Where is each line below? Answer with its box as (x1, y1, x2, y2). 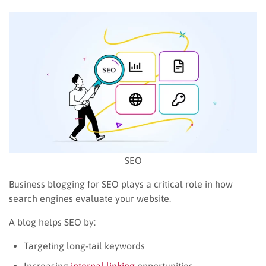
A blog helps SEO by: (9, 216, 96, 227)
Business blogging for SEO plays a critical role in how (9, 178, 233, 189)
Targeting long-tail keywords (24, 240, 145, 251)
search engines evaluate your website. (9, 192, 171, 204)
